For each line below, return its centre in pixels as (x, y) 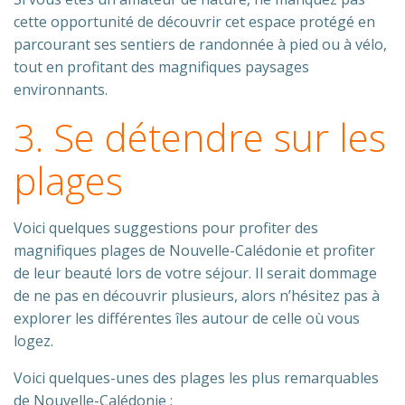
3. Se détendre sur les (200, 137)
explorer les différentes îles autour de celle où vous (187, 318)
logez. (33, 341)
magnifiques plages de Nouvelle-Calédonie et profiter (194, 250)
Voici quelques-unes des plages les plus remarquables (196, 378)
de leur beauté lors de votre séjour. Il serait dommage (195, 273)
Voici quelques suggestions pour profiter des (166, 228)
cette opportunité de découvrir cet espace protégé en (194, 22)
